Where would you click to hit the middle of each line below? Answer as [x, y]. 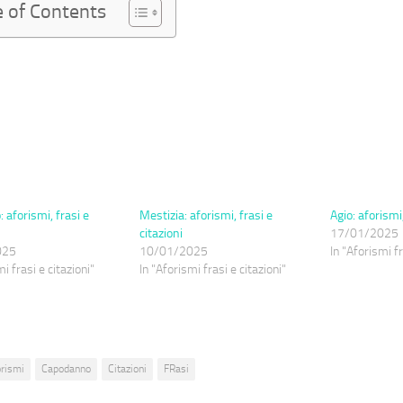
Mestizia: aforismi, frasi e [206, 215]
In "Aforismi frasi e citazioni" [212, 269]
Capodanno [66, 369]
